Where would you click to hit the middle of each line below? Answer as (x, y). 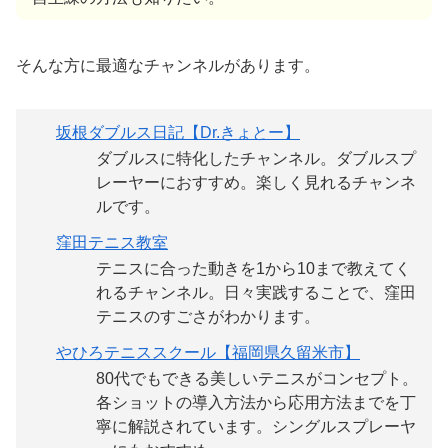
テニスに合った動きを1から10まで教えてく (253, 268)
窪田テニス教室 (112, 242)
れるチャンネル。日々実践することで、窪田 (256, 292)
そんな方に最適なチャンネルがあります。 (168, 65)
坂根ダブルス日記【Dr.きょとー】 (178, 132)
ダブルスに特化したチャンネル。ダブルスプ (256, 158)
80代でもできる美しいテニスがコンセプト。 (257, 378)
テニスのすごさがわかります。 (208, 316)
